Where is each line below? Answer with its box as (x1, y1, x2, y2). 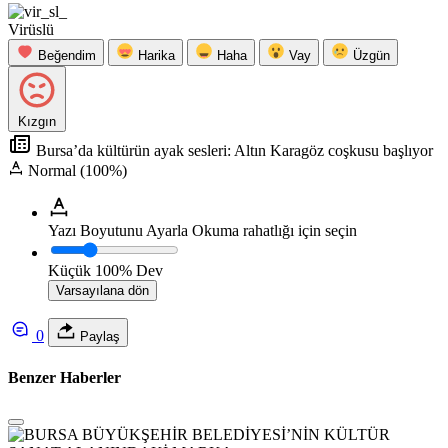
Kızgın (18, 114, 56, 130)
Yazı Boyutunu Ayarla (48, 222, 188, 240)
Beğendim (38, 48, 96, 64)
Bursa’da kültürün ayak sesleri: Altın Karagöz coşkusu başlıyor (32, 142, 433, 160)
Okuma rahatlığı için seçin (192, 222, 357, 240)
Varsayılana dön (56, 283, 149, 299)
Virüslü (8, 21, 54, 39)
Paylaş (76, 329, 120, 345)
